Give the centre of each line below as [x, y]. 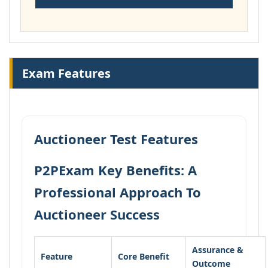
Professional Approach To [118, 192]
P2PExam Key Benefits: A [115, 170]
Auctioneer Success [97, 214]
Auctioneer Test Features [116, 139]
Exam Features [66, 73]
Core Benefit [144, 256]
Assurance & [218, 250]
